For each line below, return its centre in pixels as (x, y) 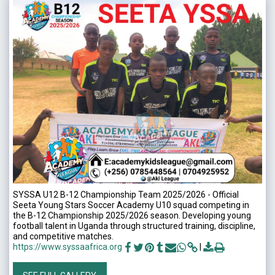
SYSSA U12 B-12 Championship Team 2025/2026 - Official (126, 195)
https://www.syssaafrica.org (68, 247)
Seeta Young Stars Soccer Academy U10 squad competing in (131, 205)
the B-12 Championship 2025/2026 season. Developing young (132, 216)
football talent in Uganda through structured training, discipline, (134, 226)
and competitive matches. (63, 237)
